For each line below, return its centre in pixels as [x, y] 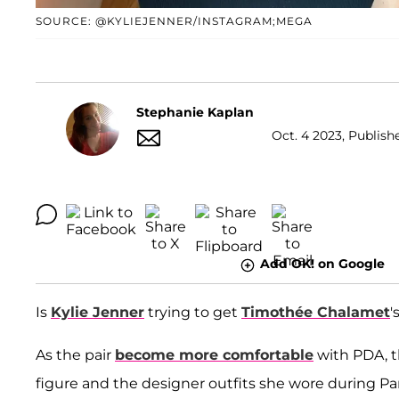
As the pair [75, 354]
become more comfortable [214, 354]
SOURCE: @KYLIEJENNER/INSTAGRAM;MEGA [174, 21]
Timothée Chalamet [316, 312]
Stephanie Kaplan [195, 112]
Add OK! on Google [322, 264]
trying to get [193, 312]
